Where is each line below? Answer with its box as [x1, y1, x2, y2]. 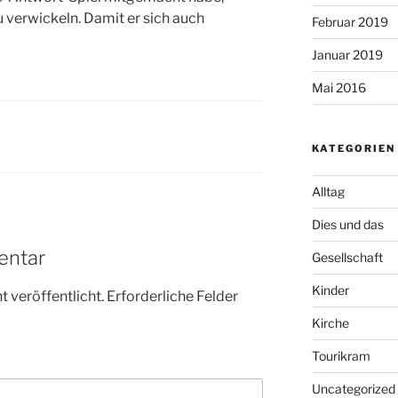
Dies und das [311, 216, 384, 232]
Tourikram [311, 347, 370, 363]
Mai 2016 [311, 79, 366, 95]
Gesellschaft [311, 249, 383, 265]
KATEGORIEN [311, 141, 395, 155]
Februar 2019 [311, 13, 388, 29]
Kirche [311, 314, 349, 330]
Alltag [311, 183, 345, 199]
